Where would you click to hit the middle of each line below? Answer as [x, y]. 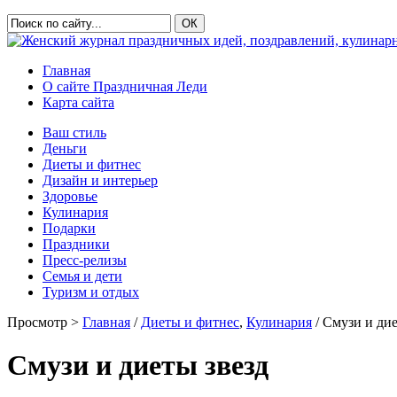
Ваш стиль [74, 132]
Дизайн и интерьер [100, 180]
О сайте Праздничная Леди [125, 86]
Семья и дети [82, 276]
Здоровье [70, 196]
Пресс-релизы [85, 260]
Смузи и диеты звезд [138, 366]
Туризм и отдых [91, 292]
